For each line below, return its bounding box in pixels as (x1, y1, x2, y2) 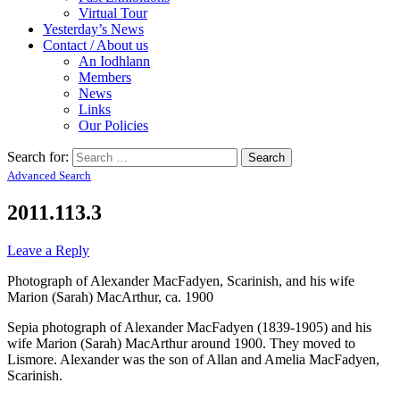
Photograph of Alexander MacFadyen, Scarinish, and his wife (7, 272, 354, 288)
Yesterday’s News (43, 21, 144, 37)
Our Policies (79, 117, 148, 133)
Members (79, 69, 131, 85)
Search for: (7, 148, 69, 164)
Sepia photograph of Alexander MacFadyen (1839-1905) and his (7, 319, 371, 335)
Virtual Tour (79, 4, 147, 21)
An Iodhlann (79, 53, 150, 69)
